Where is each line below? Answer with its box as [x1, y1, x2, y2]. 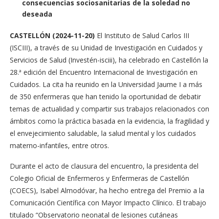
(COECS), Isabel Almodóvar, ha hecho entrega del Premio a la [10, 186, 204, 195]
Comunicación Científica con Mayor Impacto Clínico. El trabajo [10, 198, 206, 207]
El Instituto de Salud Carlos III [95, 31, 189, 40]
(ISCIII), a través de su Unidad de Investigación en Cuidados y [10, 43, 202, 52]
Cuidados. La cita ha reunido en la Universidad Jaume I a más [10, 80, 202, 89]
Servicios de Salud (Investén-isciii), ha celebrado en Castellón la [10, 55, 208, 65]
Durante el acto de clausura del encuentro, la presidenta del [10, 161, 198, 171]
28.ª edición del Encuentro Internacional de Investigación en [10, 67, 197, 77]
